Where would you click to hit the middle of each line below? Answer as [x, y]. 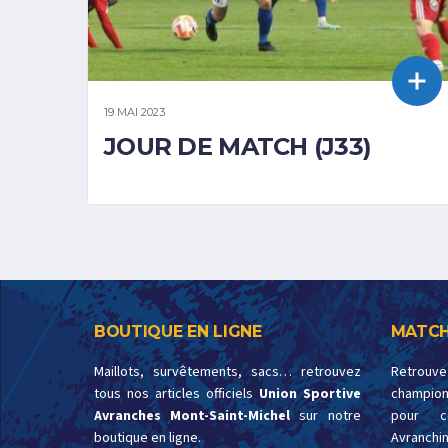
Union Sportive [309, 393]
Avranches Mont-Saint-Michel [192, 415]
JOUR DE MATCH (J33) [238, 146]
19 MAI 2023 [134, 111]
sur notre [325, 415]
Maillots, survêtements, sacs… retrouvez [227, 371]
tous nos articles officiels [176, 393]
